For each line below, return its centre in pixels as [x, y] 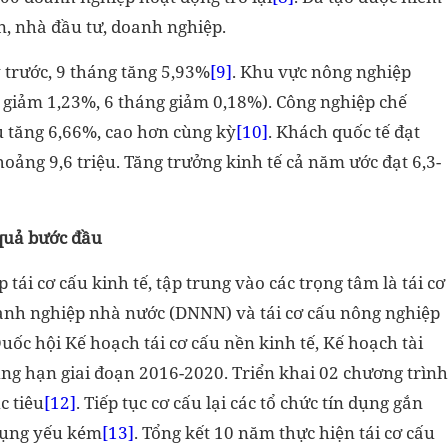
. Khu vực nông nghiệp [321, 72]
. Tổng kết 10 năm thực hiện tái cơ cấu [284, 433]
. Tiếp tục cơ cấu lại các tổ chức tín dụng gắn [249, 403]
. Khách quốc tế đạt [344, 132]
